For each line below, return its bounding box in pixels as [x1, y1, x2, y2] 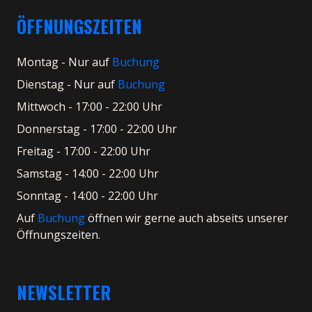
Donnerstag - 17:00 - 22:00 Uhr [17, 121, 177, 137]
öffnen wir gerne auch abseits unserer [85, 210, 288, 226]
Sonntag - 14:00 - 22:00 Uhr [17, 188, 158, 204]
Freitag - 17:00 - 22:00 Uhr [17, 143, 150, 159]
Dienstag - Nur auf [17, 77, 118, 93]
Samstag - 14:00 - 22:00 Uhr [17, 166, 159, 182]
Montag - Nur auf [17, 54, 112, 70]
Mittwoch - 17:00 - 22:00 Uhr [17, 99, 162, 115]
